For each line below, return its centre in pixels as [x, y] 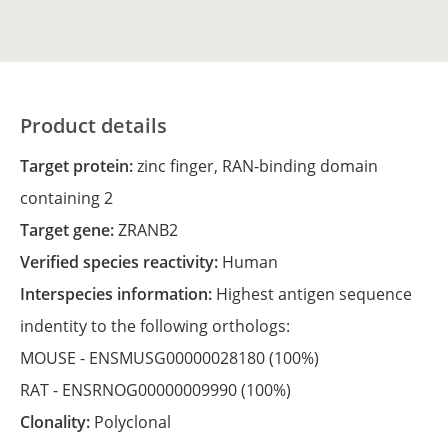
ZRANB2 [148, 230]
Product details [93, 125]
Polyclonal [132, 422]
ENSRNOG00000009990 [151, 390]
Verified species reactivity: [126, 262]
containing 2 [66, 198]
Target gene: [73, 230]
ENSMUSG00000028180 [179, 358]
